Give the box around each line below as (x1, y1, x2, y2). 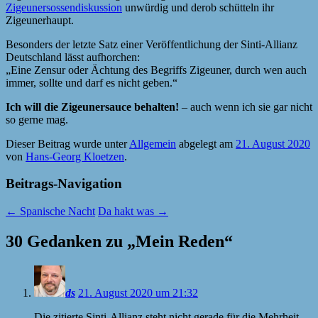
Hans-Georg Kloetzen (26, 150, 124, 163)
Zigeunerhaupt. (6, 13, 74, 26)
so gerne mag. (6, 113, 68, 126)
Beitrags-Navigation (6, 176, 122, 192)
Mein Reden (136, 231, 224, 251)
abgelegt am (176, 137, 236, 150)
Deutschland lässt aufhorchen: (6, 50, 140, 63)
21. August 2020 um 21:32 (78, 286, 198, 299)
